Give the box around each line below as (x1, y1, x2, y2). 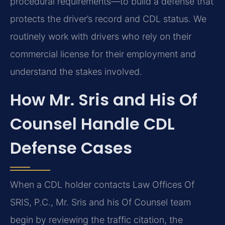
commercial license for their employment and (10, 49, 196, 60)
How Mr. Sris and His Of (10, 88, 197, 111)
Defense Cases (10, 136, 132, 159)
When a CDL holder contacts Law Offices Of (10, 179, 194, 190)
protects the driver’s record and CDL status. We (10, 14, 206, 25)
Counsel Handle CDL (10, 112, 175, 135)
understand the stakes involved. (10, 66, 142, 77)
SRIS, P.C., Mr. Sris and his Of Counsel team (10, 196, 191, 207)
